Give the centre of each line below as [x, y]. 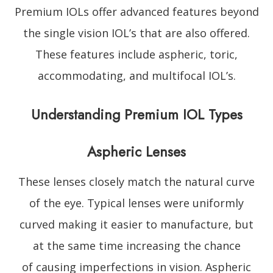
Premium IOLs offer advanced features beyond [136, 11]
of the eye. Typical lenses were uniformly [136, 203]
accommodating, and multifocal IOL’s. [136, 75]
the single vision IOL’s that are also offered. [136, 33]
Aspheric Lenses [136, 151]
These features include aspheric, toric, [136, 54]
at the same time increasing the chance [136, 245]
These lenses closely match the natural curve [136, 181]
